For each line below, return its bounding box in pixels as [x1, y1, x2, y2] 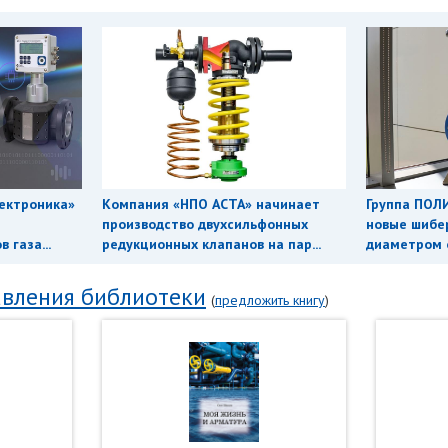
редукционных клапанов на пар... [102, 235, 322, 254]
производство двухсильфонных [102, 215, 309, 234]
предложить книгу [215, 291, 325, 310]
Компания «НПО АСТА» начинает [102, 195, 321, 214]
